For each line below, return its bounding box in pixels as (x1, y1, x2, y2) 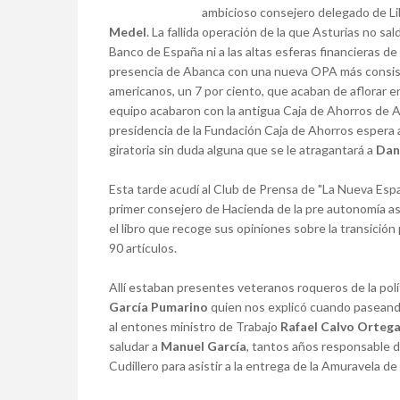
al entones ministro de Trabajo (109, 319, 280, 334)
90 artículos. (109, 240, 177, 255)
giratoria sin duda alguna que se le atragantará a (109, 142, 376, 157)
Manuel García (161, 338, 246, 354)
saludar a (109, 338, 161, 354)
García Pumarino (109, 299, 208, 314)
